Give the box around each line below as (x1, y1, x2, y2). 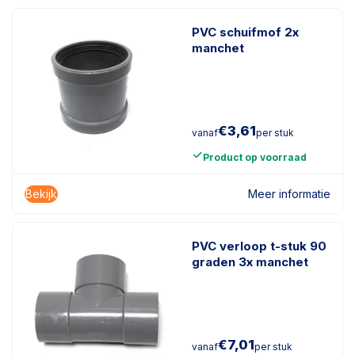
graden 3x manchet (192, 254, 308, 269)
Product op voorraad (203, 151, 307, 163)
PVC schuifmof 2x (192, 25, 299, 40)
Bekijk (25, 186, 57, 200)
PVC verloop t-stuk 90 (192, 239, 326, 254)
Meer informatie (248, 187, 330, 200)
